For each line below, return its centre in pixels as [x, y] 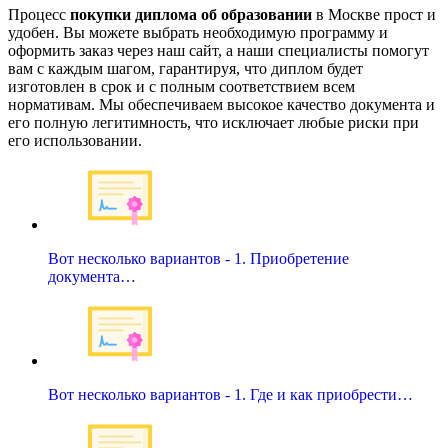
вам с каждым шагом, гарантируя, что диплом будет [185, 68]
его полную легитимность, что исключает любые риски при [213, 122]
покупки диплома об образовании [191, 14]
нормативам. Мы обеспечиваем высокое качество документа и [221, 104]
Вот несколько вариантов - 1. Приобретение [198, 258]
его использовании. [75, 140]
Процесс [39, 14]
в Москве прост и [374, 14]
